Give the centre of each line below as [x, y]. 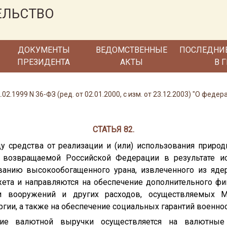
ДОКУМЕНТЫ [44, 50]
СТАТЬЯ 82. [113, 129]
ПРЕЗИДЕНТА [44, 62]
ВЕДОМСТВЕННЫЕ [131, 50]
